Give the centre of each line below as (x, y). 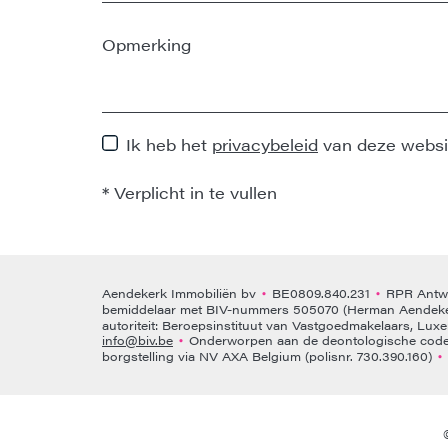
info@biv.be (137, 339)
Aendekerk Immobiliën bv (181, 292)
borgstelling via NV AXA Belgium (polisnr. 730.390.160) (269, 355)
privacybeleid (265, 144)
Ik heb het (169, 144)
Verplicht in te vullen (193, 192)
